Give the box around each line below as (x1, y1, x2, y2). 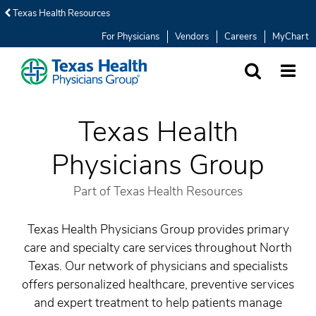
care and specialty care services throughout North (24, 238, 292, 256)
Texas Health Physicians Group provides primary (27, 220, 289, 238)
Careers (224, 30, 257, 43)
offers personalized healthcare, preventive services (22, 275, 294, 293)
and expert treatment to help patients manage (34, 293, 282, 311)
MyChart (272, 30, 308, 43)
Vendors (175, 30, 209, 43)
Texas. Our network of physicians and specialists (28, 257, 288, 274)
